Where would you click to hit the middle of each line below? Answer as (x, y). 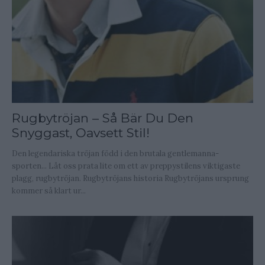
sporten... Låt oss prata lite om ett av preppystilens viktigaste (126, 166)
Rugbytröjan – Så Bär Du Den (103, 118)
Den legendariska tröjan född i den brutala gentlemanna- (115, 154)
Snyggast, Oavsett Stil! (81, 133)
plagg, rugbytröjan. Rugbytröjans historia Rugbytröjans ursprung (130, 179)
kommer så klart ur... (49, 191)
